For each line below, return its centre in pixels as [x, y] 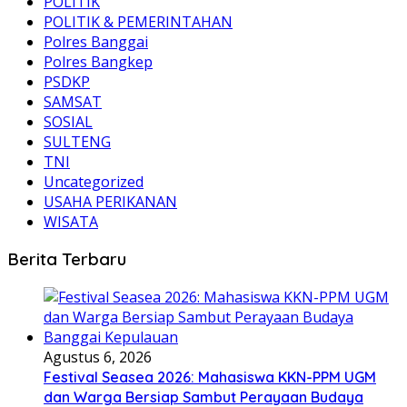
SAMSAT [73, 101]
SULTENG [77, 141]
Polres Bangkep [98, 61]
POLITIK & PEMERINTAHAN [138, 21]
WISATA [71, 221]
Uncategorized [94, 181]
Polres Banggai [96, 41]
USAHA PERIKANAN [110, 201]
